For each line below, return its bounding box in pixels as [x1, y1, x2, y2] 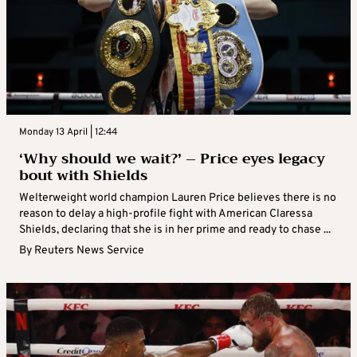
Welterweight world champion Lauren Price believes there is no [19, 191, 336, 206]
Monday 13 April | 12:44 [19, 126, 117, 139]
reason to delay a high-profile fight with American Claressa [19, 207, 312, 222]
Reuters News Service [34, 244, 144, 258]
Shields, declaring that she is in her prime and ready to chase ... [19, 223, 331, 237]
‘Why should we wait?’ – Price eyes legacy [19, 146, 325, 172]
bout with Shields [19, 163, 147, 189]
